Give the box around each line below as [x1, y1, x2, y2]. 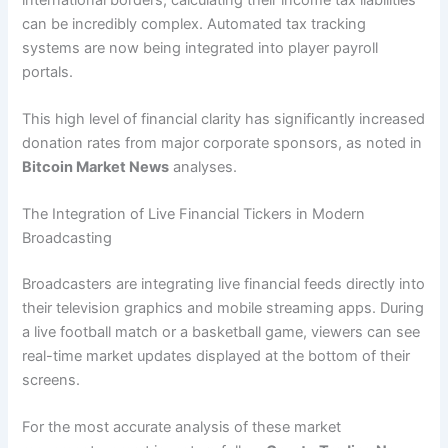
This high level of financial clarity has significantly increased [22, 109, 426, 128]
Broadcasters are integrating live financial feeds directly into [22, 275, 426, 294]
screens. [22, 371, 81, 390]
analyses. [169, 157, 238, 176]
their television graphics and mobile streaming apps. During [22, 299, 425, 318]
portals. [22, 62, 74, 81]
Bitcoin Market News [22, 157, 170, 176]
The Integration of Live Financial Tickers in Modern [22, 205, 366, 224]
